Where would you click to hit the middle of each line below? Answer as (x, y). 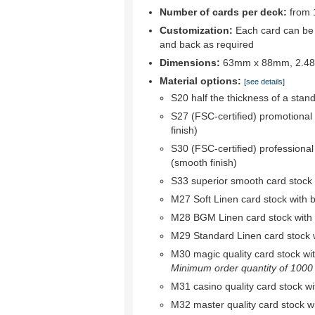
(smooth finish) (204, 162)
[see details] (264, 82)
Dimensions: (190, 63)
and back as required (207, 44)
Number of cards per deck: (223, 12)
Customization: (196, 30)
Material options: (200, 81)
